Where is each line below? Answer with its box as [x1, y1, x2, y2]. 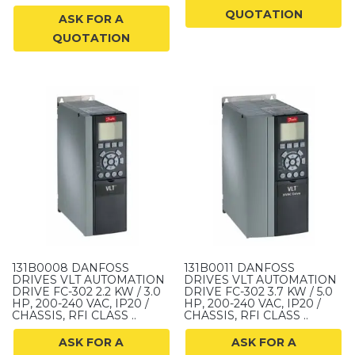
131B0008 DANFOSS [12, 260, 129, 275]
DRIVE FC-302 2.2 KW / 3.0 [12, 284, 161, 299]
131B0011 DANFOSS [184, 260, 296, 275]
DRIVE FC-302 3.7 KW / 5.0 [184, 284, 334, 299]
